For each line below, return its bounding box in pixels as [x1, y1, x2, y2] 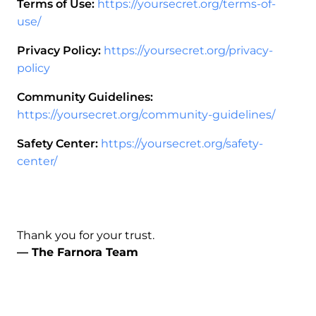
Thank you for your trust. [17, 229, 154, 242]
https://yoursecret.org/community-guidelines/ [17, 108, 275, 121]
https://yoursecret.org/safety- [101, 137, 263, 150]
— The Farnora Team [17, 245, 138, 259]
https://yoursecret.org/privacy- [104, 44, 273, 57]
